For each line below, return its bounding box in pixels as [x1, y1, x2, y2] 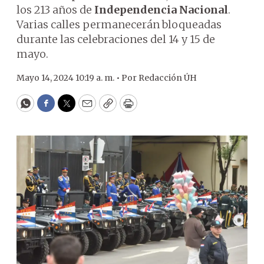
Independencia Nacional [94, 3, 228, 16]
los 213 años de [16, 3, 94, 16]
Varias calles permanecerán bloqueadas [16, 18, 222, 31]
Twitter [65, 101, 105, 115]
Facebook [45, 101, 95, 115]
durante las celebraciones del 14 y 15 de [16, 32, 215, 46]
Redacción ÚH [138, 72, 197, 83]
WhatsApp [24, 101, 80, 115]
